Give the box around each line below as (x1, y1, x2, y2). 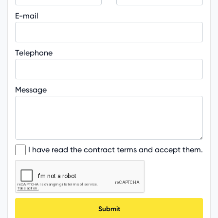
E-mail (15, 11, 38, 20)
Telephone (15, 48, 53, 57)
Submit (98, 204, 120, 213)
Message (15, 85, 47, 94)
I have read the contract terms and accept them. (28, 145, 203, 154)
